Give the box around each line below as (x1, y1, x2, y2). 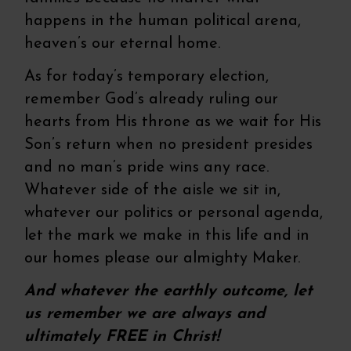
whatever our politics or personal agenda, (24, 205, 324, 222)
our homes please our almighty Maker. (24, 251, 306, 267)
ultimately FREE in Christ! (24, 329, 226, 346)
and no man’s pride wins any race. (24, 160, 270, 176)
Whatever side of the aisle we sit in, (24, 183, 281, 199)
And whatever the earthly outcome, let (24, 284, 313, 300)
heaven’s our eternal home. (24, 36, 221, 52)
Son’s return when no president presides (24, 137, 313, 154)
